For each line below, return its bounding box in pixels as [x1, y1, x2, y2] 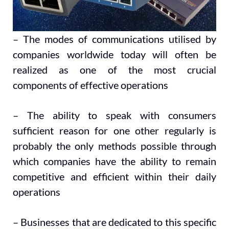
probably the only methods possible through [13, 139, 216, 152]
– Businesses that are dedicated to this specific [13, 215, 216, 228]
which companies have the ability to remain [13, 154, 216, 167]
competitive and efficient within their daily [13, 170, 216, 182]
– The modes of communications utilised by [13, 33, 216, 45]
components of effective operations [13, 79, 168, 91]
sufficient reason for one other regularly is [13, 124, 216, 136]
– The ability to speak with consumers [13, 108, 216, 121]
